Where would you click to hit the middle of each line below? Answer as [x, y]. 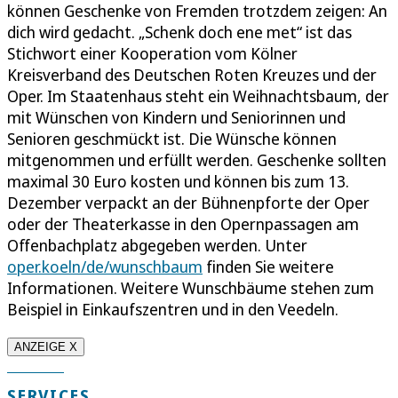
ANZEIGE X [46, 347]
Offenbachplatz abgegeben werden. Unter [157, 246]
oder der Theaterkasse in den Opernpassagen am [183, 224]
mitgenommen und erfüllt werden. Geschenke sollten [197, 160]
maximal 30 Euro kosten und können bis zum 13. [178, 182]
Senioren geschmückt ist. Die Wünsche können [172, 139]
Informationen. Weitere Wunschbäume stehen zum [191, 288]
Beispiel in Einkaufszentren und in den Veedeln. [173, 310]
